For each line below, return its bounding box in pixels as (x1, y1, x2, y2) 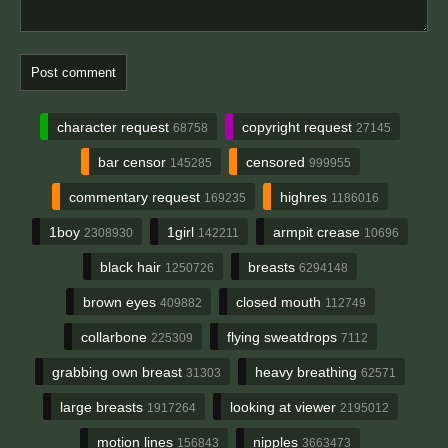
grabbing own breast (52, 363, 186, 380)
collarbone (80, 328, 151, 345)
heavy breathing (255, 363, 361, 380)
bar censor (97, 153, 170, 170)
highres (280, 188, 331, 205)
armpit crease (273, 223, 364, 240)
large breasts (59, 398, 147, 415)
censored (245, 153, 309, 170)
